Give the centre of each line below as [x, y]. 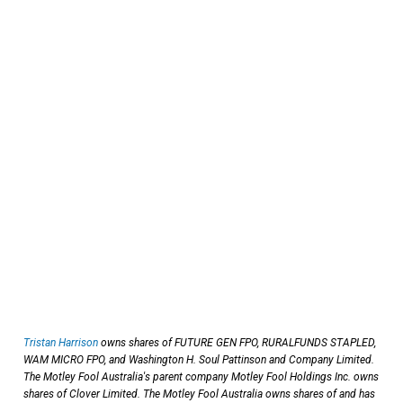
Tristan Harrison [61, 342]
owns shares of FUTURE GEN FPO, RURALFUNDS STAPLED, [237, 342]
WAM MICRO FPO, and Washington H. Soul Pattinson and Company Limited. [199, 359]
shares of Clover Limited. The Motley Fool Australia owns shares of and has [199, 394]
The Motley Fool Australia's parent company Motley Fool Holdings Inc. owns [201, 376]
